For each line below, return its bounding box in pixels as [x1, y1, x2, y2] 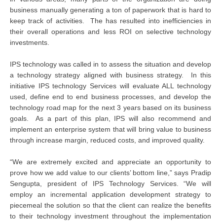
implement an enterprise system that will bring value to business [10, 125, 211, 133]
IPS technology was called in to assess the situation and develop [10, 60, 211, 68]
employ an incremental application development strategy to [10, 190, 211, 198]
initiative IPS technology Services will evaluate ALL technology [10, 81, 211, 90]
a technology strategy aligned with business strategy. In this [10, 71, 211, 79]
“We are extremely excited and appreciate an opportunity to [10, 157, 211, 166]
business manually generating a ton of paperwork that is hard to [10, 5, 211, 14]
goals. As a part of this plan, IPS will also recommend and [10, 114, 211, 122]
